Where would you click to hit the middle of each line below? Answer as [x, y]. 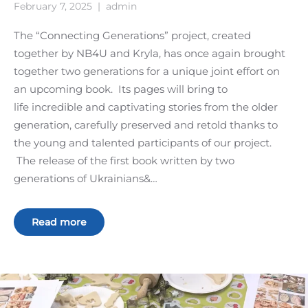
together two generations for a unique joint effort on [147, 71]
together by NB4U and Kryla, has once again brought [150, 54]
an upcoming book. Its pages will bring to [121, 89]
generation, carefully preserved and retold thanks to [146, 125]
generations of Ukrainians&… [86, 179]
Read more [59, 222]
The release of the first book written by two [124, 161]
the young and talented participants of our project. [143, 143]
